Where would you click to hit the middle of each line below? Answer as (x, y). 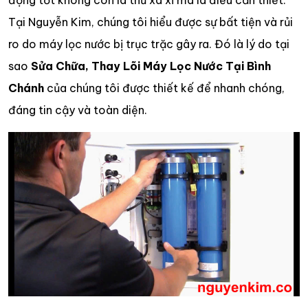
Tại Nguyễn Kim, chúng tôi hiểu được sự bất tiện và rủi (151, 22)
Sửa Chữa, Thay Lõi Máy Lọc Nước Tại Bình (151, 66)
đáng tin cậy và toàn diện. (78, 110)
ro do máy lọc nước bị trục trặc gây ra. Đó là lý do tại (149, 44)
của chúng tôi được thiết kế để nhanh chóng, (164, 88)
